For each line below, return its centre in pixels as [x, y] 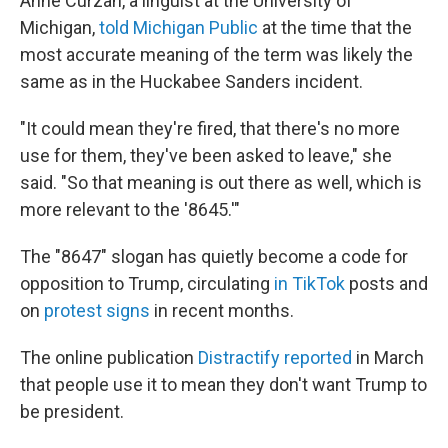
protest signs [97, 310]
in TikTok [309, 283]
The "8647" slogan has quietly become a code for [214, 256]
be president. [72, 411]
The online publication [109, 357]
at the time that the [335, 27]
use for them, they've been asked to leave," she [206, 155]
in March [388, 357]
